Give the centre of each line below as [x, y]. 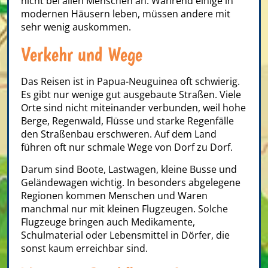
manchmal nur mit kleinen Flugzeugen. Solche [124, 209]
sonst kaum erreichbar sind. [84, 249]
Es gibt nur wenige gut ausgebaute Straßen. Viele [131, 95]
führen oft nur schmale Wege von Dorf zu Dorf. [127, 147]
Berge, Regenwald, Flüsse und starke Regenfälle [127, 121]
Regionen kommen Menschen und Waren [114, 196]
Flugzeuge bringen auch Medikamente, [108, 222]
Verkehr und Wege [82, 54]
